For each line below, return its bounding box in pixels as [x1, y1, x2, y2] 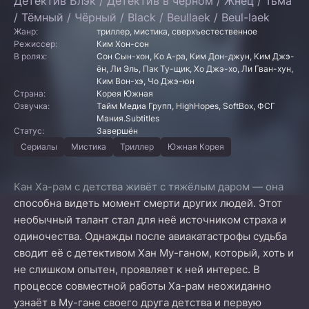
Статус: [14, 126, 44, 136]
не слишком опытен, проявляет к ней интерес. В [14, 263, 260, 276]
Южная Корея [168, 141, 224, 152]
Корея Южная [97, 88, 153, 99]
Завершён [97, 126, 138, 136]
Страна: [14, 88, 46, 99]
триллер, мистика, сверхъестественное [97, 26, 257, 37]
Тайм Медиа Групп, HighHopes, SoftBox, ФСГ [97, 101, 275, 111]
